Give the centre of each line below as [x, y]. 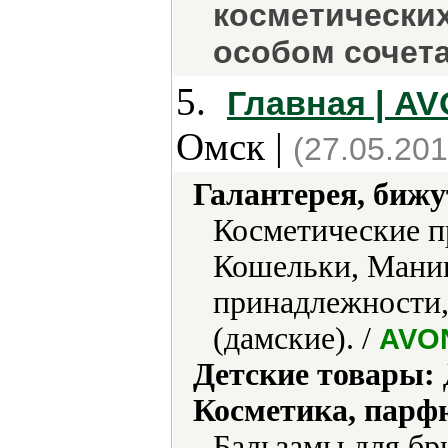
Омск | [234, 146]
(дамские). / [296, 338]
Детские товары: [314, 374]
